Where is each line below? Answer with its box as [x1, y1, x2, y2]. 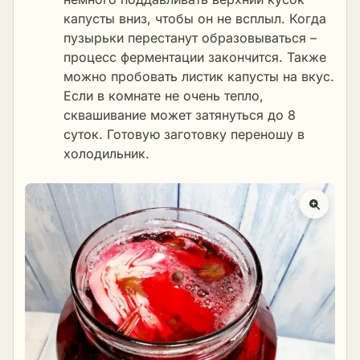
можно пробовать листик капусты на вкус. [63, 67, 334, 84]
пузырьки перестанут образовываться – [63, 29, 317, 46]
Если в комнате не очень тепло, [63, 87, 264, 104]
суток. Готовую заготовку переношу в [63, 125, 305, 142]
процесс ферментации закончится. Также [63, 48, 326, 65]
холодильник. [63, 145, 149, 162]
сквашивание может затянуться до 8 [63, 106, 296, 123]
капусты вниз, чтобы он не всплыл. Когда [63, 10, 326, 27]
